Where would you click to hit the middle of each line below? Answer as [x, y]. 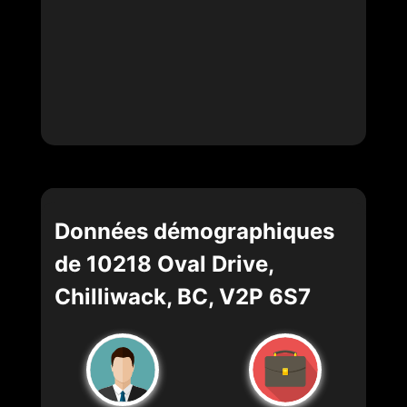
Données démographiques [194, 232]
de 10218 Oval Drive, [164, 264]
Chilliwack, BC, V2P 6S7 [183, 297]
